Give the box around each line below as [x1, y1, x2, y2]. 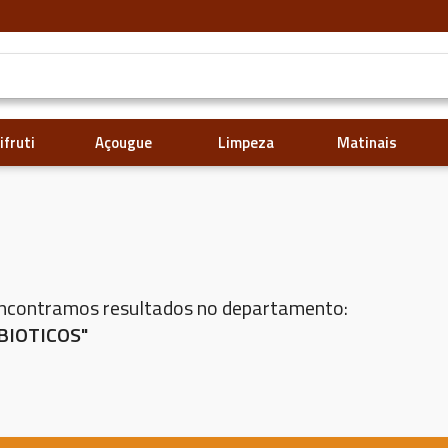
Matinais [337, 130, 398, 154]
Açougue [95, 130, 153, 154]
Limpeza [217, 130, 274, 154]
